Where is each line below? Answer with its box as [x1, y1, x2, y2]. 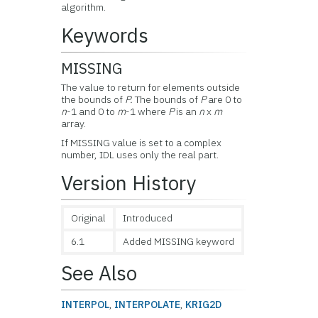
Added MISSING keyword [123, 235, 235, 248]
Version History [61, 170, 197, 196]
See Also [61, 260, 138, 286]
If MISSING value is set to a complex [61, 136, 222, 149]
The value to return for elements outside [61, 81, 241, 94]
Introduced [123, 212, 173, 224]
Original [71, 212, 106, 224]
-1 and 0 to [67, 105, 118, 118]
